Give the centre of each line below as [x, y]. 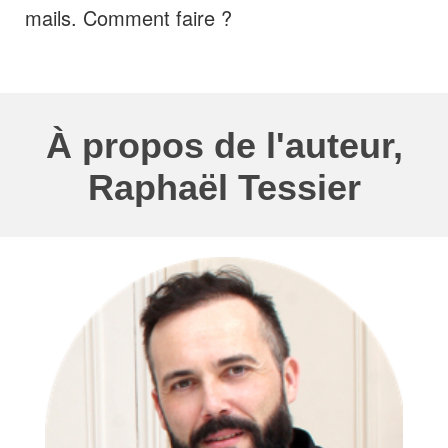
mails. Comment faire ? [128, 17]
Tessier [299, 187]
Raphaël [162, 187]
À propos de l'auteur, [224, 145]
